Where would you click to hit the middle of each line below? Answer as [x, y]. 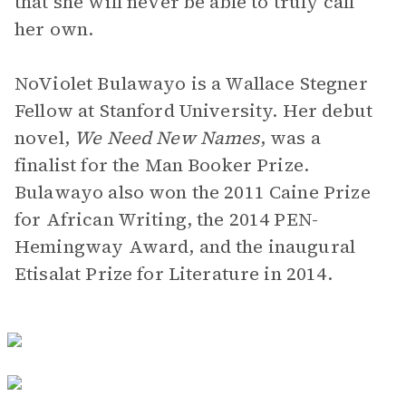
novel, [45, 138]
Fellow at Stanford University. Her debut [193, 111]
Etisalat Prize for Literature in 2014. [174, 274]
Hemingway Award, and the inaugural [185, 246]
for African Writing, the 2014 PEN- [167, 219]
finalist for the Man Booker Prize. [162, 165]
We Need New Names [167, 138]
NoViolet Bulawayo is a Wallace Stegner [191, 83]
